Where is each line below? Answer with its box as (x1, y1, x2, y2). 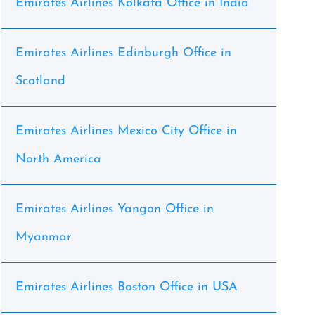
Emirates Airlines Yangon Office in (15, 202, 214, 216)
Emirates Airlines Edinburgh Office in (15, 46, 231, 60)
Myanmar (15, 231, 72, 244)
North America (15, 153, 101, 166)
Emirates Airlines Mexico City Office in (15, 124, 237, 138)
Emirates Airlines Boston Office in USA (15, 281, 238, 294)
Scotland (15, 75, 65, 88)
